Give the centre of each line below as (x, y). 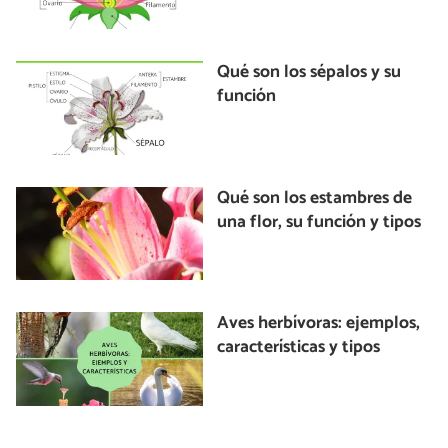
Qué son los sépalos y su (309, 73)
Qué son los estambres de (315, 198)
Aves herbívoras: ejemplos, (319, 324)
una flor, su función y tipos (319, 222)
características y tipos (299, 348)
